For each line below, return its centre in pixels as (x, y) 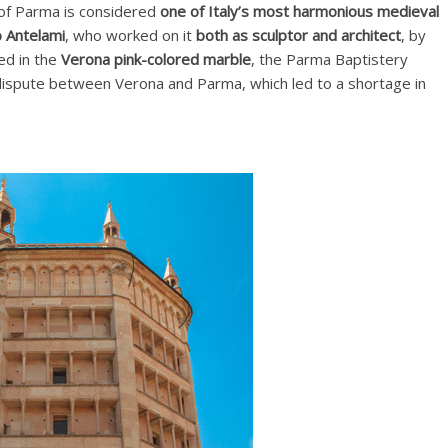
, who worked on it (130, 35)
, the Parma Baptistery (329, 59)
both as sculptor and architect (298, 35)
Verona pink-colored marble (156, 59)
